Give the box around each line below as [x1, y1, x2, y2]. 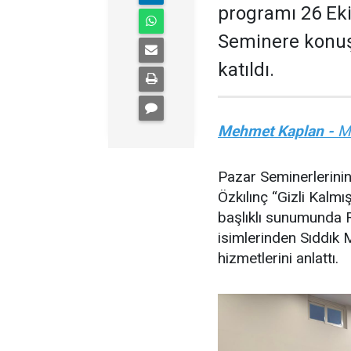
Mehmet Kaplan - [218, 122, 334, 140]
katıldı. [218, 59, 274, 81]
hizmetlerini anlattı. [218, 249, 338, 267]
